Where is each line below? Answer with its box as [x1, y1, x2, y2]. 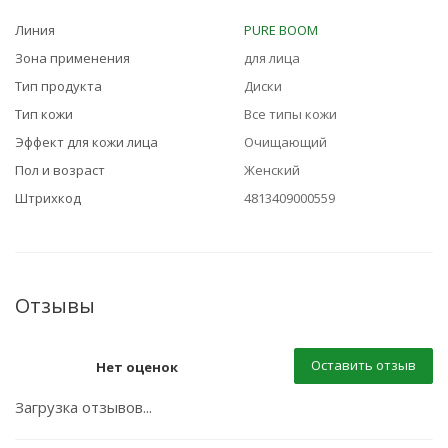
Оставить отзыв [311, 356, 416, 374]
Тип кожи [15, 105, 73, 123]
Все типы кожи [244, 105, 337, 123]
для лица [244, 49, 300, 67]
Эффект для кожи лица [15, 133, 158, 151]
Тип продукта [15, 77, 102, 95]
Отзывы [15, 292, 95, 319]
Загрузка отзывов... [15, 397, 152, 417]
